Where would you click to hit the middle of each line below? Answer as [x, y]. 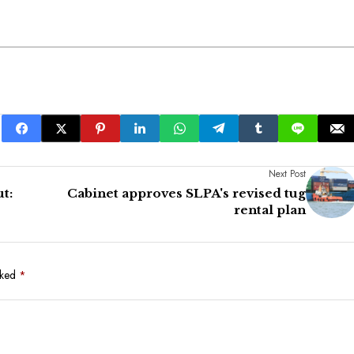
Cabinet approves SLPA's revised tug [186, 194]
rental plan [270, 210]
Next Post [287, 174]
